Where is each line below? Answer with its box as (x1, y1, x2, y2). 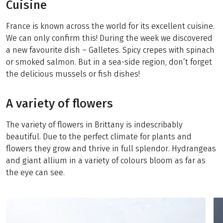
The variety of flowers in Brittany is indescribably (6, 120, 183, 130)
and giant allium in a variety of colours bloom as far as (6, 156, 206, 166)
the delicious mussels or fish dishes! (6, 69, 140, 79)
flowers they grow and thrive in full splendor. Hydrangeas (6, 144, 216, 154)
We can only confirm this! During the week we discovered (6, 33, 213, 43)
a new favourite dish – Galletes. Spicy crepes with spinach (6, 45, 215, 55)
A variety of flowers (6, 96, 113, 111)
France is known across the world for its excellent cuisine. (6, 21, 215, 31)
